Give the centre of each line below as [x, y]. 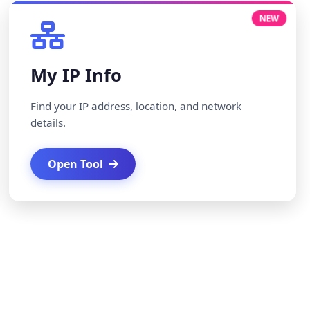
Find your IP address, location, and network [136, 106]
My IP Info [76, 75]
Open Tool [76, 164]
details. [48, 122]
